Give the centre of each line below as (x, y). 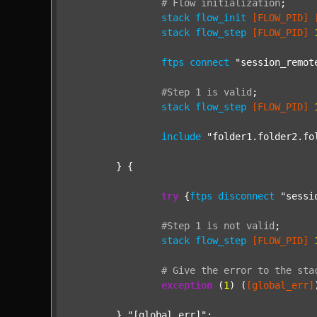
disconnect (246, 196)
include (181, 137)
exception (187, 285)
